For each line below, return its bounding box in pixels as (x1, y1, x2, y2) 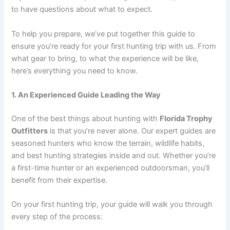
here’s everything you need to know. (11, 66, 138, 75)
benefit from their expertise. (11, 176, 108, 185)
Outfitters (11, 126, 48, 136)
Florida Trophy (160, 114, 213, 124)
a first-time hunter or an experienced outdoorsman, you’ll (11, 163, 210, 173)
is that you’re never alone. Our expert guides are (48, 126, 216, 136)
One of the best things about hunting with (11, 114, 160, 124)
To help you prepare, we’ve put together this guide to (11, 29, 196, 39)
